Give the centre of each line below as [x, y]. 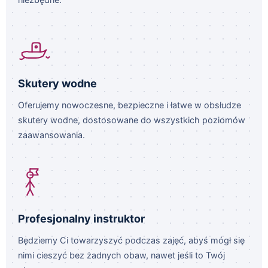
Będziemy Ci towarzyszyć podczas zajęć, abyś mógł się [131, 240]
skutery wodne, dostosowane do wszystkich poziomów [132, 120]
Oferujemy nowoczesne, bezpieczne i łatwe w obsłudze [130, 105]
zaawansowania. [51, 135]
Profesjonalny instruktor [81, 219]
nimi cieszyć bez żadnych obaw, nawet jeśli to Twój [121, 255]
